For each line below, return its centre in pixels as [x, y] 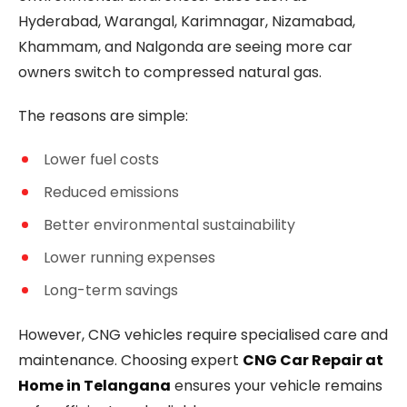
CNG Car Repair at [313, 360]
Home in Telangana [94, 386]
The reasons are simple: [103, 116]
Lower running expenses [129, 258]
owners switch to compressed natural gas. [170, 72]
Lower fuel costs [101, 159]
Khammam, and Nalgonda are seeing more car [185, 47]
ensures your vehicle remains [277, 386]
